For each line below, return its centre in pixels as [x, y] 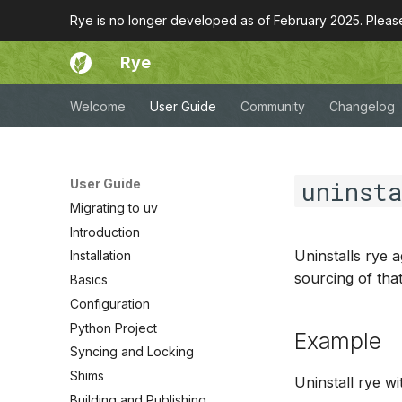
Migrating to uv [114, 207]
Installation [100, 256]
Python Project [114, 328]
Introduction [105, 232]
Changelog [362, 106]
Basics [89, 280]
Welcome [98, 106]
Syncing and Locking [132, 352]
